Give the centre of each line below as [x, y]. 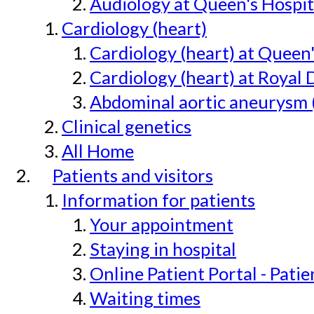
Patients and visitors [132, 176]
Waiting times [145, 298]
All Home [98, 151]
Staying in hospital [163, 249]
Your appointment [162, 225]
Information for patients [158, 200]
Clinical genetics [127, 127]
